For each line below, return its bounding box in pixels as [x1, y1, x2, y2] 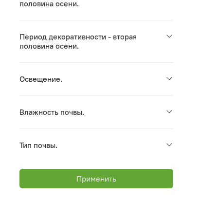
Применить [76, 173, 116, 183]
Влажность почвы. [19, 107, 84, 117]
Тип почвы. [19, 140, 57, 150]
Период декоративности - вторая [19, 31, 137, 41]
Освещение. [19, 73, 62, 84]
